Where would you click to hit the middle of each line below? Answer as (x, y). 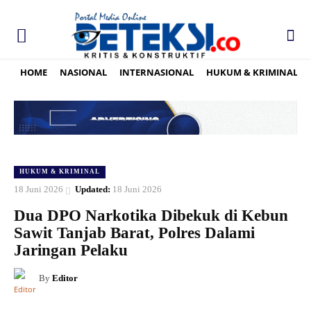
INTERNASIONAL (157, 72)
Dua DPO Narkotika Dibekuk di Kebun (151, 216)
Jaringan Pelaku (71, 251)
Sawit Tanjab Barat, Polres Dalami (134, 233)
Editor (65, 278)
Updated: (93, 190)
